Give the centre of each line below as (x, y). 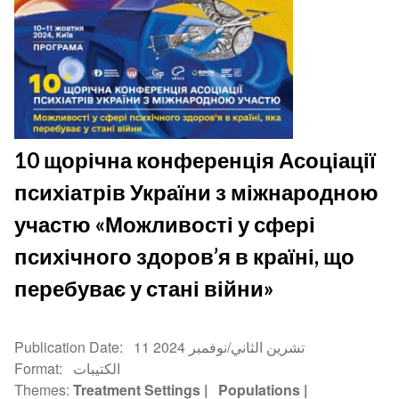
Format (37, 369)
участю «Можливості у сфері (165, 224)
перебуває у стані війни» (144, 289)
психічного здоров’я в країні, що (185, 256)
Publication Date (67, 347)
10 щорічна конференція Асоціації (195, 160)
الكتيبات (97, 369)
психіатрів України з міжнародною (197, 192)
